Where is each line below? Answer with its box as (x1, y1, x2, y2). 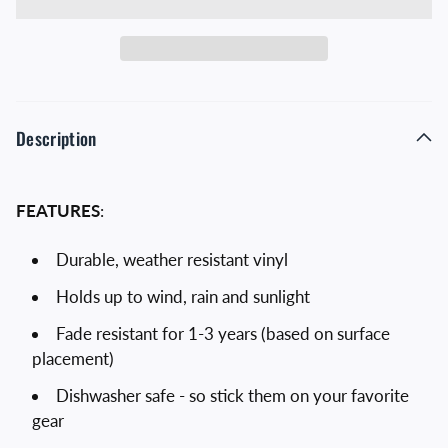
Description (16, 125, 97, 151)
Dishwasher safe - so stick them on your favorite (56, 385, 409, 406)
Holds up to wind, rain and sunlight (56, 286, 310, 307)
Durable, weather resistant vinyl (56, 249, 288, 270)
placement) (32, 348, 114, 369)
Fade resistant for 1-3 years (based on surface (56, 323, 390, 344)
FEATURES (16, 200, 100, 221)
